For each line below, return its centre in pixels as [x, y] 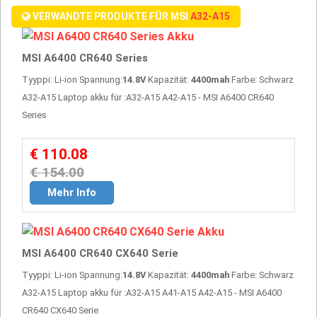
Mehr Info [72, 192]
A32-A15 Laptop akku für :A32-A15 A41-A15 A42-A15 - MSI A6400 [152, 292]
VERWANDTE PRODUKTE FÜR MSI [110, 16]
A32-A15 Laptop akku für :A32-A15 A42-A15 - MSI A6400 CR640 [148, 97]
